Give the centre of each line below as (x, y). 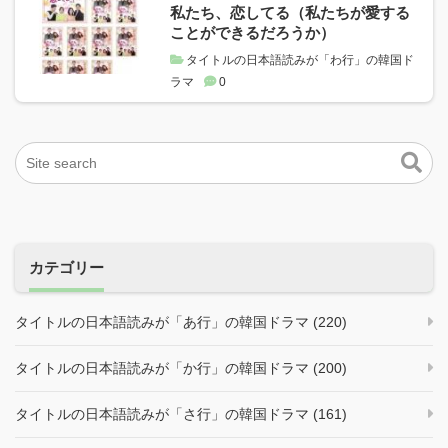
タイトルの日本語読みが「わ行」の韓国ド (300, 60)
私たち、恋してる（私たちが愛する (290, 13)
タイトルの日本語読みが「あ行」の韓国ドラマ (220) (181, 321)
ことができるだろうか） (252, 33)
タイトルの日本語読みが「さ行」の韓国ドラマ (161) (181, 413)
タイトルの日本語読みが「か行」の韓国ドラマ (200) (181, 367)
